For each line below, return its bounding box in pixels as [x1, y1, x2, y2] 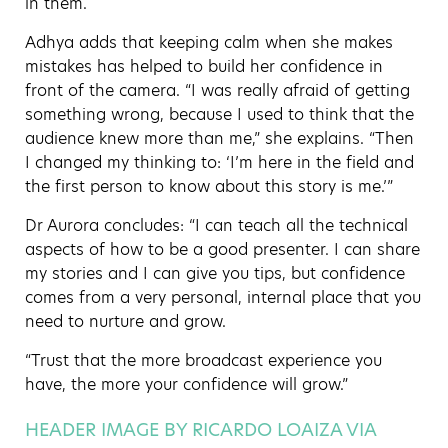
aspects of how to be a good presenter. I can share [25, 238, 420, 262]
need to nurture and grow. [25, 310, 226, 334]
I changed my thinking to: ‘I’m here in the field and [25, 151, 414, 175]
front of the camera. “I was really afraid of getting [25, 79, 410, 103]
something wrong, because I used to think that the [25, 103, 414, 127]
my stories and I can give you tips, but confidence [25, 262, 405, 286]
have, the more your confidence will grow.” [25, 373, 348, 397]
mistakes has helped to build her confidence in [25, 55, 383, 79]
